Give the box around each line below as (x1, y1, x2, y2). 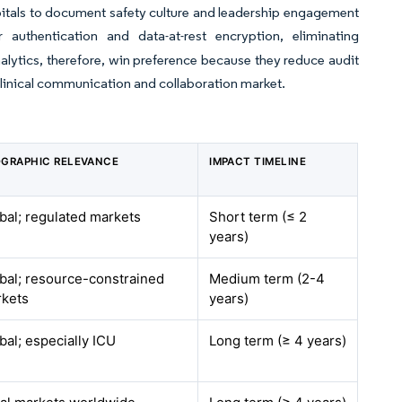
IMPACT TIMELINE (209, 155, 307, 168)
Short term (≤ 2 (209, 208, 308, 225)
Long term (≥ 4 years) (209, 332, 347, 349)
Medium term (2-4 (209, 270, 326, 287)
